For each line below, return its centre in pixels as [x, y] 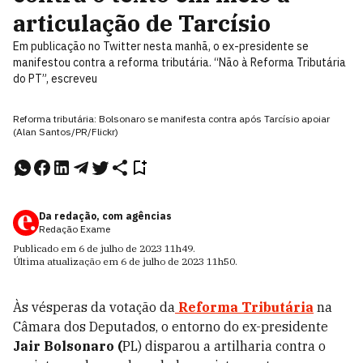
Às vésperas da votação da [94, 307]
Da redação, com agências [105, 216]
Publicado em [46, 248]
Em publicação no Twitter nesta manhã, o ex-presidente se [161, 46]
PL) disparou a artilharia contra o [224, 346]
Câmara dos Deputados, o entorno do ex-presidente [171, 327]
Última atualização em [67, 261]
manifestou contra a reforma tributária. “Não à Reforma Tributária [179, 62]
